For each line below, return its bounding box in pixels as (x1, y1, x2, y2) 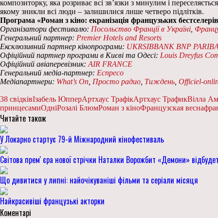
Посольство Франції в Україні (91, 25, 191, 34)
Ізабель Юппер (33, 95, 82, 104)
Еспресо (97, 69, 124, 77)
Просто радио (92, 77, 141, 86)
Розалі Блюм (57, 104, 98, 112)
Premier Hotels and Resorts (76, 34, 162, 42)
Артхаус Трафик (133, 95, 187, 104)
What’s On (56, 77, 89, 86)
